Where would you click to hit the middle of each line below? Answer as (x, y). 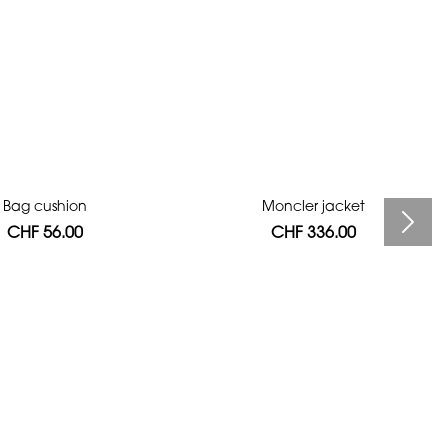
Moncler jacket (314, 208)
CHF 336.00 (314, 234)
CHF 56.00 (44, 234)
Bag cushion (44, 208)
